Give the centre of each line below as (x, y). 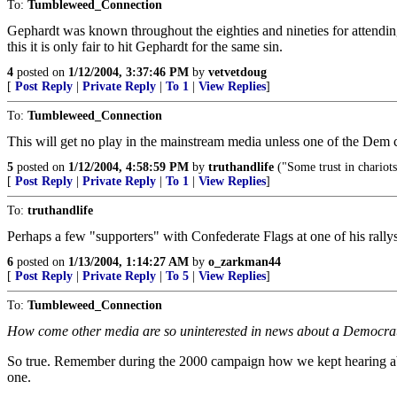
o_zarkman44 (245, 262)
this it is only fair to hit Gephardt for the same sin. (145, 47)
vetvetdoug (237, 72)
